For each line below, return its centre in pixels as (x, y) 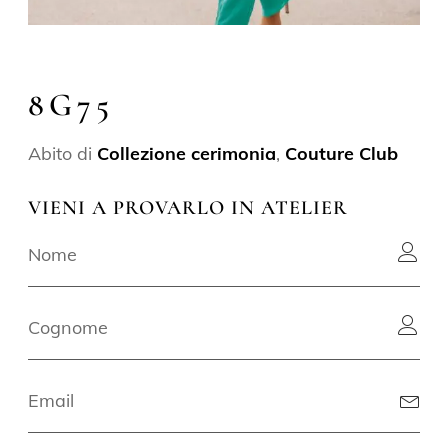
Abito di (63, 153)
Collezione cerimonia (187, 153)
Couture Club (342, 153)
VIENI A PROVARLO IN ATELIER (188, 207)
